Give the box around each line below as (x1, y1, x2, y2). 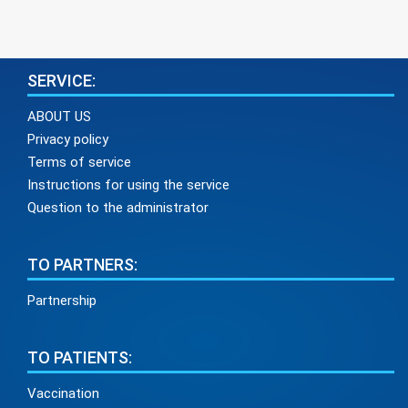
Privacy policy (27, 130, 108, 148)
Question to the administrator (27, 199, 209, 216)
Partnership (27, 291, 97, 309)
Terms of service (27, 153, 131, 170)
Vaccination (27, 384, 99, 402)
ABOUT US (27, 107, 91, 125)
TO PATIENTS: (27, 347, 132, 367)
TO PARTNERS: (27, 254, 138, 274)
